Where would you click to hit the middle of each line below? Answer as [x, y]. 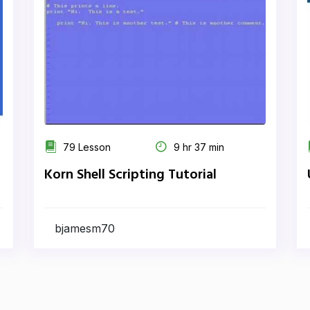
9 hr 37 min [198, 147]
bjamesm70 [85, 228]
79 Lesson [85, 147]
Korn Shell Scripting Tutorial [130, 175]
